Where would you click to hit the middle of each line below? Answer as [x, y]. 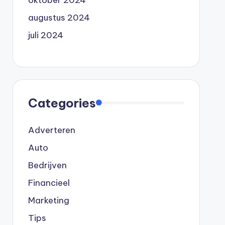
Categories [62, 103]
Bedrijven [47, 165]
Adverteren [51, 130]
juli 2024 [45, 35]
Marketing [48, 200]
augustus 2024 [59, 17]
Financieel [49, 183]
